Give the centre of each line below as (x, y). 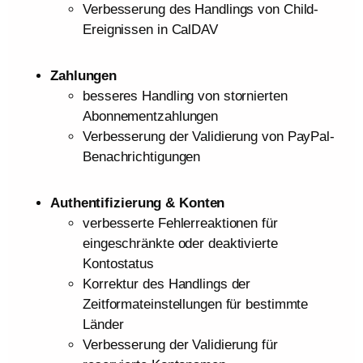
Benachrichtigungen (142, 157)
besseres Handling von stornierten (185, 96)
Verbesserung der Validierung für (180, 345)
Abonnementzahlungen (151, 116)
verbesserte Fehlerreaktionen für (180, 223)
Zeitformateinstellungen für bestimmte (196, 304)
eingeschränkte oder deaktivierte (180, 243)
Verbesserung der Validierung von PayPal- (209, 137)
